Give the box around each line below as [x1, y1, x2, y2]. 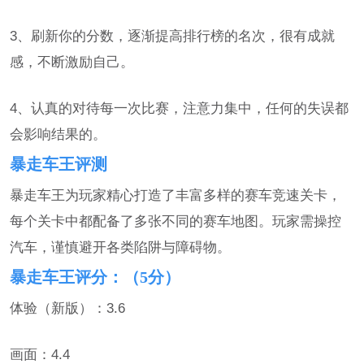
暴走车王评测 [10, 155, 108, 174]
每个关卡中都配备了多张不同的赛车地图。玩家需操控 [10, 212, 342, 229]
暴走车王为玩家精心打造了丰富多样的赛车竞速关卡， [10, 186, 342, 203]
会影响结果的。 [10, 125, 107, 142]
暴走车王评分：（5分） [10, 268, 181, 287]
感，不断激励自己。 [10, 54, 135, 71]
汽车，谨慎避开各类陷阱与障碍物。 [10, 238, 232, 255]
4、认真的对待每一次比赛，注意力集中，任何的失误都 [10, 99, 349, 116]
